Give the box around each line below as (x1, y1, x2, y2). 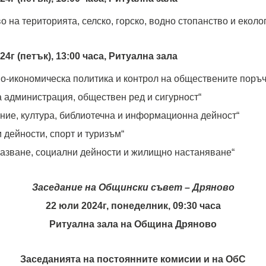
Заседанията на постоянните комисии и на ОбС (20, 254, 246, 264)
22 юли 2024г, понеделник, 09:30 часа (45, 201, 221, 211)
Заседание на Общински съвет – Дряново (31, 182, 235, 192)
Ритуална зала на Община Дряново (49, 219, 217, 229)
